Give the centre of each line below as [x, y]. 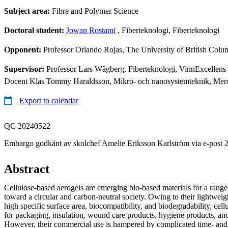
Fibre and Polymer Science [95, 11]
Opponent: [24, 49]
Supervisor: [25, 69]
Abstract [27, 169]
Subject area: [28, 11]
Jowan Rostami [91, 30]
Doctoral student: [35, 30]
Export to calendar [49, 100]
